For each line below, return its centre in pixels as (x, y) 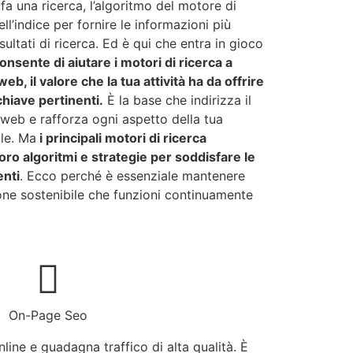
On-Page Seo (48, 315)
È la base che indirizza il (177, 100)
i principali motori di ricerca (121, 138)
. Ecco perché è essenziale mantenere (132, 176)
